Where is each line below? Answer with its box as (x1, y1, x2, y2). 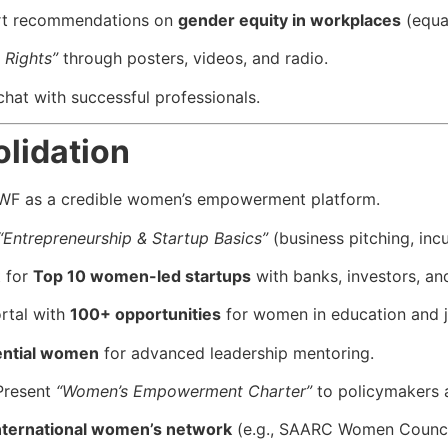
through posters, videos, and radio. (58, 48, 328, 69)
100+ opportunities (70, 304, 221, 325)
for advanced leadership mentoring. (99, 342, 374, 363)
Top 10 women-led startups (33, 265, 251, 286)
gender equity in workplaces (178, 9, 401, 30)
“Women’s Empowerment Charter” (56, 381, 312, 402)
